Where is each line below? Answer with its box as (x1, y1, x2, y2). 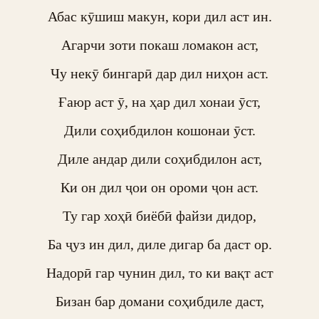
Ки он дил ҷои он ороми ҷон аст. (61, 179, 258, 195)
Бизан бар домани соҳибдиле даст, (55, 293, 264, 309)
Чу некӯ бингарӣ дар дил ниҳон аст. (51, 66, 268, 81)
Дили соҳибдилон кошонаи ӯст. (63, 122, 256, 138)
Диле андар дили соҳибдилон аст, (57, 151, 262, 167)
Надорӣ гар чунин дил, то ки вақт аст (46, 265, 273, 281)
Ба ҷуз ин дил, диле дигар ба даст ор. (47, 236, 272, 252)
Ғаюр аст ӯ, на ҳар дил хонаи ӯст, (58, 94, 261, 110)
